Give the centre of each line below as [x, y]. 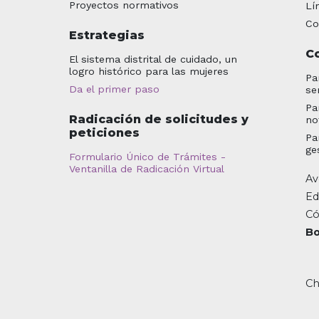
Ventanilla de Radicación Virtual [146, 168]
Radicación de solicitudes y [158, 119]
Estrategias [106, 35]
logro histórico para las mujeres [148, 71]
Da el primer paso [114, 89]
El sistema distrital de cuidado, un [153, 59]
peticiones [104, 132]
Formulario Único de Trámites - [147, 156]
